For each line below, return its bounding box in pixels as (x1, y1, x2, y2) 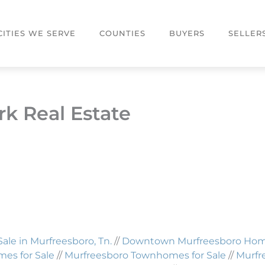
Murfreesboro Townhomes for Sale (64, 249, 226, 261)
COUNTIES (99, 28, 146, 38)
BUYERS (169, 28, 205, 38)
